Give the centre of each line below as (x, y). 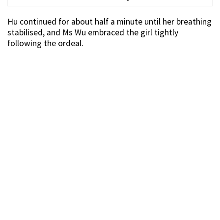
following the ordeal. (45, 43)
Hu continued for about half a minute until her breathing (110, 22)
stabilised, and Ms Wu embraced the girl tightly (93, 33)
